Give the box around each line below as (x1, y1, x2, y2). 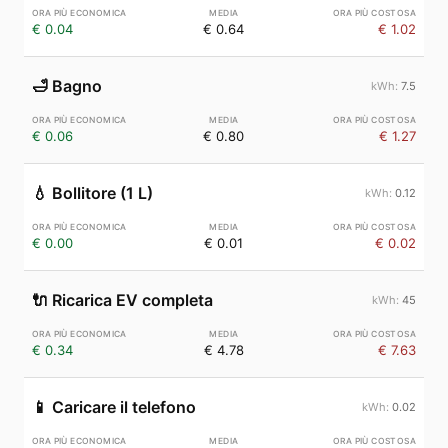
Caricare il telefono (52, 397, 196, 417)
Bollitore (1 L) (52, 183, 153, 203)
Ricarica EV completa (52, 290, 213, 310)
